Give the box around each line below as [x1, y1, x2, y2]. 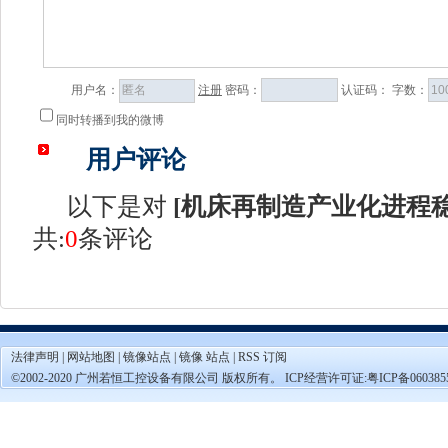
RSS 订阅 [238, 350, 287, 364]
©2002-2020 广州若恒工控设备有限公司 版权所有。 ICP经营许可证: [11, 371, 367, 385]
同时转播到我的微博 [56, 112, 164, 127]
